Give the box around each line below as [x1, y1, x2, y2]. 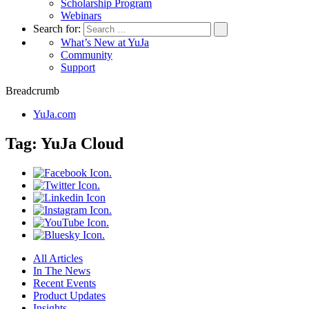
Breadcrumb [6, 85, 59, 97]
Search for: [33, 23, 83, 34]
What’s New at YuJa [61, 37, 149, 48]
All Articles [33, 252, 83, 264]
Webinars [61, 10, 101, 21]
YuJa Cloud [41, 134, 123, 152]
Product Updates [33, 289, 106, 301]
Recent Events [33, 277, 96, 289]
